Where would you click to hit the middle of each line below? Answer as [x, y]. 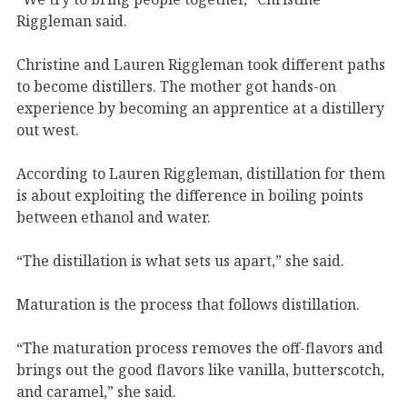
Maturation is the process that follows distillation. [190, 304]
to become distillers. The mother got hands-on [176, 86]
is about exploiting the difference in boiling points [190, 195]
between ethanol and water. [115, 217]
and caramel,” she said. [96, 391]
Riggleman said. [74, 20]
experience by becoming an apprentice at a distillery [200, 108]
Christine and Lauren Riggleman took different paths [201, 64]
